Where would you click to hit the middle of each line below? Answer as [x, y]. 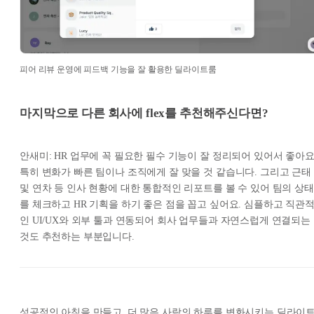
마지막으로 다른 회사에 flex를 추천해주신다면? [144, 114]
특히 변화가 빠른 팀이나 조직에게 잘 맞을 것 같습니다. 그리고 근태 [165, 172]
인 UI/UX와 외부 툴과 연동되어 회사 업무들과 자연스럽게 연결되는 [165, 220]
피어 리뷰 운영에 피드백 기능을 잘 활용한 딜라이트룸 [118, 70]
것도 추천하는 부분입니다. [77, 236]
